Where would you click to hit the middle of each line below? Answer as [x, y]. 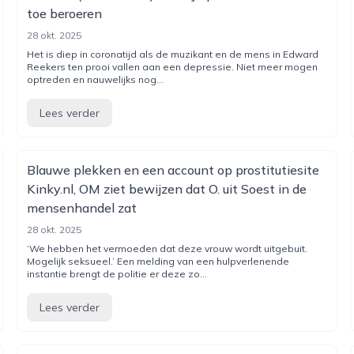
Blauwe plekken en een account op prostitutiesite [173, 170]
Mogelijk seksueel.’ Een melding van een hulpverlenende [158, 261]
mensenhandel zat [82, 208]
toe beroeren [65, 13]
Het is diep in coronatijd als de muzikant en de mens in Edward [173, 54]
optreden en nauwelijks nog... [96, 79]
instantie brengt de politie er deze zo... [117, 274]
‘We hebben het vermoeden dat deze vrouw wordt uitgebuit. [168, 249]
